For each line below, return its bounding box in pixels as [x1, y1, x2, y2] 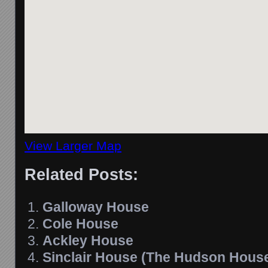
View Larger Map [25, 138, 121, 153]
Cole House [42, 215, 118, 232]
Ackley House [42, 232, 133, 248]
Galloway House [42, 199, 149, 215]
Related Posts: [25, 165, 138, 184]
